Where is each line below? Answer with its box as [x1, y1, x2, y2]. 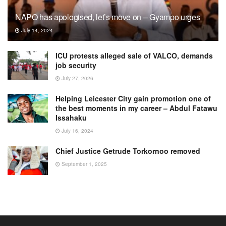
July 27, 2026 [60, 74, 93, 82]
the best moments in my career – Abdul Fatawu [55, 102, 217, 113]
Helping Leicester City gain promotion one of [55, 93, 211, 103]
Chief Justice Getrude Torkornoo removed [55, 145, 200, 156]
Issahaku [55, 112, 87, 123]
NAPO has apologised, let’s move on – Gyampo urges [15, 11, 200, 23]
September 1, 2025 [60, 160, 107, 167]
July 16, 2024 [60, 127, 93, 134]
